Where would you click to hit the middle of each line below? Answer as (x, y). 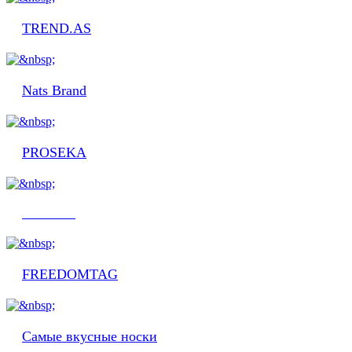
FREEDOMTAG (70, 274)
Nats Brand (54, 90)
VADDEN (49, 213)
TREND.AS (57, 28)
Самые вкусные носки (90, 336)
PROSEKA (54, 152)
